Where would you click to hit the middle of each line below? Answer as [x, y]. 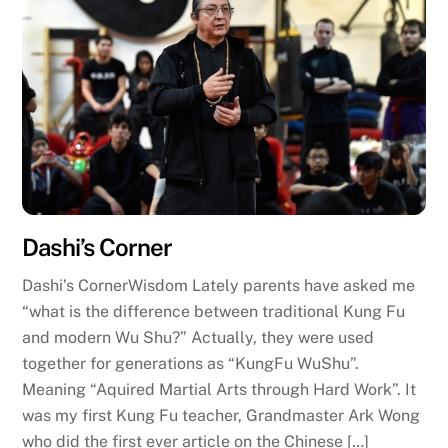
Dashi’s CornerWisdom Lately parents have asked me [219, 286]
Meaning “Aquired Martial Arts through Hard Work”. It [219, 390]
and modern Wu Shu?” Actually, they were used [198, 338]
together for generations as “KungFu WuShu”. [191, 364]
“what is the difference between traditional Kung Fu [214, 312]
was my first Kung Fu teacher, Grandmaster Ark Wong [221, 416]
